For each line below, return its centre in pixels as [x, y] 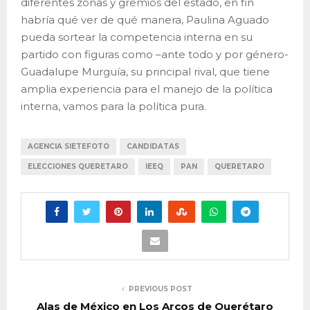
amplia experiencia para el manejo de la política [147, 89]
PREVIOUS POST [161, 289]
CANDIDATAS [153, 146]
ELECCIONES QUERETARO [78, 166]
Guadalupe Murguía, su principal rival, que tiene [145, 71]
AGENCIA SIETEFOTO [69, 146]
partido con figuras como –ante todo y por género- [155, 54]
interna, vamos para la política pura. [113, 106]
